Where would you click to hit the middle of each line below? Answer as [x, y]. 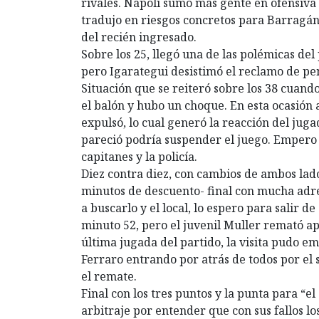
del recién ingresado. [139, 37]
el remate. [109, 276]
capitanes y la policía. [139, 156]
